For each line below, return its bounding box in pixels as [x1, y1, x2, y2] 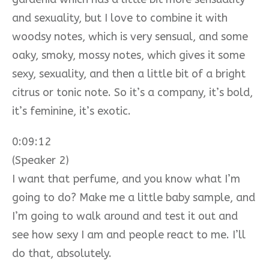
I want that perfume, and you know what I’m [12, 172, 240, 186]
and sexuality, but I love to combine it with [12, 11, 228, 25]
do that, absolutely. [12, 246, 112, 260]
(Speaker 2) [12, 153, 69, 167]
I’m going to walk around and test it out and [12, 209, 238, 223]
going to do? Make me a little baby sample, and [12, 190, 255, 204]
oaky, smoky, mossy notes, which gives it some [12, 48, 245, 62]
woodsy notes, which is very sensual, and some [12, 29, 248, 43]
